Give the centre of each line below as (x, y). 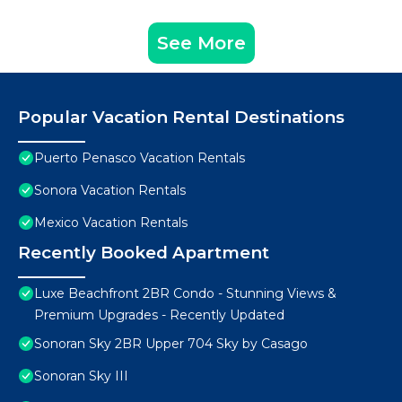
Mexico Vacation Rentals (111, 223)
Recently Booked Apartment (144, 253)
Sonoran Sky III (81, 376)
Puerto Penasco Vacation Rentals (140, 158)
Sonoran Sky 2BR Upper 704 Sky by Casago (171, 344)
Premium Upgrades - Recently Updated (159, 315)
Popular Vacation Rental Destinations (181, 118)
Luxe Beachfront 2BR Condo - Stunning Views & (185, 294)
